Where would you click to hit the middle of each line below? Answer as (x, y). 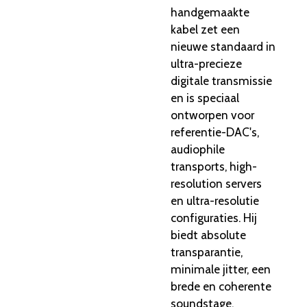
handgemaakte (210, 12)
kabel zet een (205, 29)
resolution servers (216, 183)
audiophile (198, 149)
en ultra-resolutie (215, 200)
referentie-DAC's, (215, 132)
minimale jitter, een (221, 269)
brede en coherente (221, 286)
